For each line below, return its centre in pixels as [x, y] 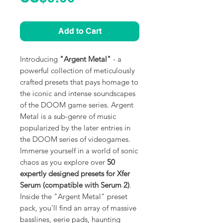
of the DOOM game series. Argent [77, 105]
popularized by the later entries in [75, 127]
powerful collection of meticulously [77, 70]
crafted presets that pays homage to [79, 82]
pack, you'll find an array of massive [78, 208]
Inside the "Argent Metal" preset [74, 196]
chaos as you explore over [63, 162]
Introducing [40, 59]
